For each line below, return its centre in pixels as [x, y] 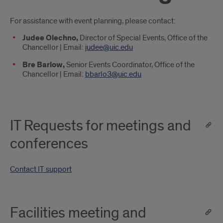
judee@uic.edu [109, 47]
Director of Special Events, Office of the [144, 38]
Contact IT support [41, 169]
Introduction [49, 25]
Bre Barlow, [44, 65]
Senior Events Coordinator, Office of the [130, 65]
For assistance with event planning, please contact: [93, 21]
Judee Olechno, [51, 38]
